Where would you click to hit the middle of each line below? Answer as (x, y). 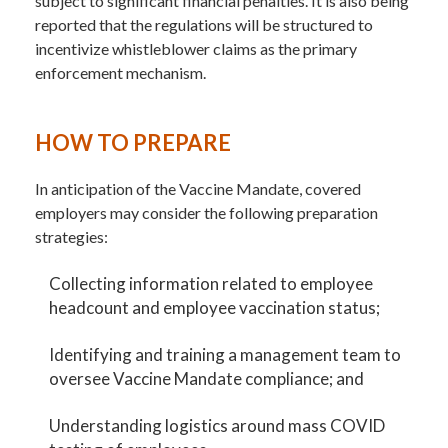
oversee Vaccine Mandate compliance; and (207, 378)
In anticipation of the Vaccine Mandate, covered (198, 188)
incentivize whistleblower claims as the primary (196, 48)
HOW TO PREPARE (133, 142)
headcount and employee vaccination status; (215, 307)
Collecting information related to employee (211, 283)
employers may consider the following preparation (206, 212)
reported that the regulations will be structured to (204, 24)
